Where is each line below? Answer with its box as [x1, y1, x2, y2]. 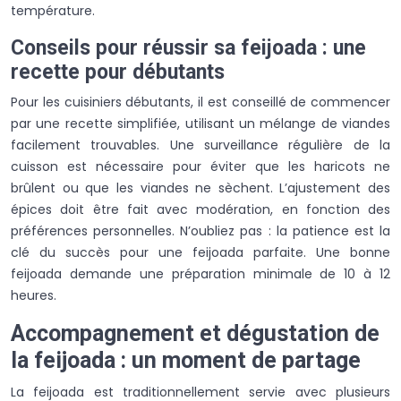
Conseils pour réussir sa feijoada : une [11, 35, 366, 60]
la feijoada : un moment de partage [11, 346, 361, 373]
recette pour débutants [11, 59, 225, 84]
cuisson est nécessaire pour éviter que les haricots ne [11, 157, 390, 175]
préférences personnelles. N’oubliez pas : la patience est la [11, 221, 390, 240]
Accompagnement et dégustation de [11, 320, 380, 346]
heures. [11, 286, 56, 304]
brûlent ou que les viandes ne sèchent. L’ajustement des [11, 178, 390, 197]
